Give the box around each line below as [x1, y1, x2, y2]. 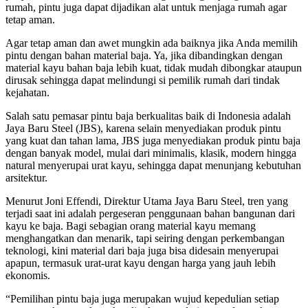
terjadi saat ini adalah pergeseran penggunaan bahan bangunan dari [5, 207, 295, 219]
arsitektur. [5, 171, 47, 184]
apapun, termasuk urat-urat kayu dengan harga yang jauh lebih [5, 256, 276, 269]
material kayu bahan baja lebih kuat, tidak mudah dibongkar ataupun [5, 61, 302, 74]
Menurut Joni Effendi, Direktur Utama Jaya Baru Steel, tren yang [5, 195, 288, 207]
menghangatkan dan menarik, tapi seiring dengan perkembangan [5, 232, 285, 244]
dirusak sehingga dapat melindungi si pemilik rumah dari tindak [5, 74, 280, 86]
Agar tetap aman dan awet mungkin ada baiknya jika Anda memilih [5, 36, 298, 49]
